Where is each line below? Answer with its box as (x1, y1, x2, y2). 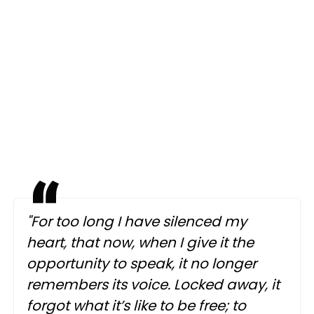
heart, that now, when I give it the (27, 233, 254, 253)
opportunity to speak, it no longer (27, 254, 257, 274)
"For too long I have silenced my (27, 212, 247, 232)
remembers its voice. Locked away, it (27, 275, 280, 295)
